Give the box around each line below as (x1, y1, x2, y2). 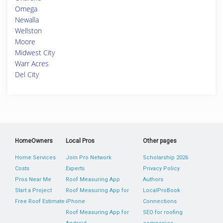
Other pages (142, 137, 177, 144)
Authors (142, 176, 163, 183)
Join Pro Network (66, 154, 112, 161)
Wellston (15, 26, 42, 35)
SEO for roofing (142, 209, 183, 216)
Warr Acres (15, 59, 49, 68)
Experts (66, 165, 85, 172)
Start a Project (15, 187, 52, 194)
